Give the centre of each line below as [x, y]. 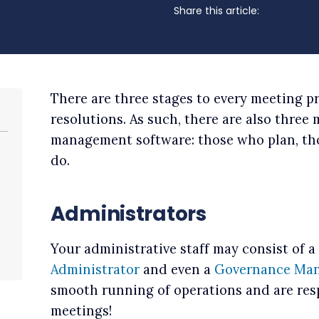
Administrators [128, 214]
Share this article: [216, 11]
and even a [177, 269]
